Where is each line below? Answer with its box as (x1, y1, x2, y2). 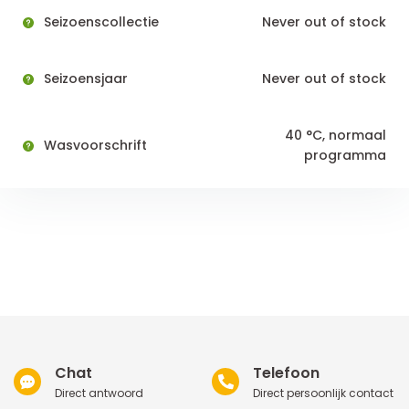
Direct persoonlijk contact (253, 384, 394, 401)
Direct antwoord (55, 384, 143, 401)
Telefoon (253, 362, 320, 383)
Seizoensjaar (40, 68, 128, 88)
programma (304, 145, 386, 164)
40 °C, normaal (285, 125, 386, 144)
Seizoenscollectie (40, 12, 159, 31)
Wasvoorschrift (40, 135, 147, 154)
